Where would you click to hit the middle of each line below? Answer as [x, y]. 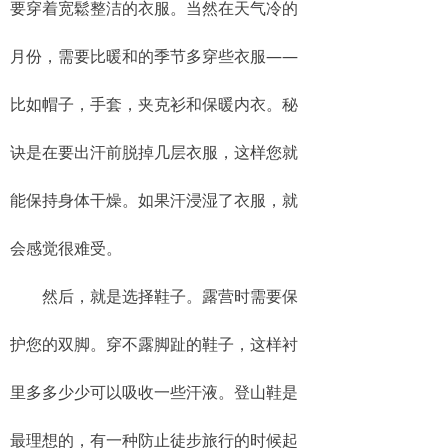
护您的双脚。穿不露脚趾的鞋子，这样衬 [154, 344]
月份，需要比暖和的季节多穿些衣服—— [154, 56]
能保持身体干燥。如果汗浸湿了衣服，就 [154, 200]
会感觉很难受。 [66, 248]
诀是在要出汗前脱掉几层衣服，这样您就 [154, 152]
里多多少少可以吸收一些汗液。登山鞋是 [154, 392]
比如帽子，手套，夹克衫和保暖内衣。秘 [154, 104]
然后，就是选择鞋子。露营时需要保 [154, 296]
